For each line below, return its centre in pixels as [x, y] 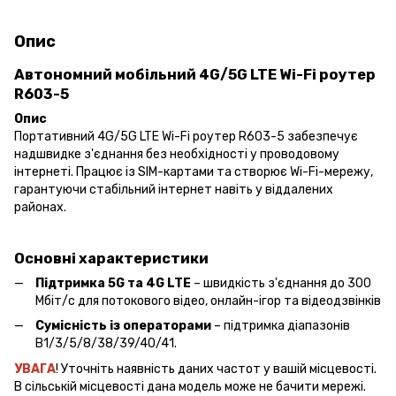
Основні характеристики [111, 258]
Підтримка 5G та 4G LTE [113, 283]
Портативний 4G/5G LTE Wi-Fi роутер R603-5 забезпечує [186, 137]
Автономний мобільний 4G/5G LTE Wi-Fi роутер [195, 75]
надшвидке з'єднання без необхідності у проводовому [177, 154]
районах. [40, 207]
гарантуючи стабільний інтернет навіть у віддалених [174, 190]
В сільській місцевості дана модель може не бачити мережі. [190, 386]
